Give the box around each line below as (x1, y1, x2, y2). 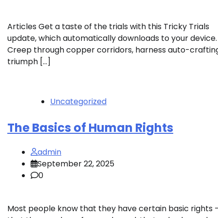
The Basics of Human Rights (7, 119, 173, 136)
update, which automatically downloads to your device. (7, 32, 217, 44)
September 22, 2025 (37, 158, 114, 169)
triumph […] (7, 55, 51, 67)
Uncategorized (50, 95, 107, 107)
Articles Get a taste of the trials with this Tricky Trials (7, 20, 209, 32)
